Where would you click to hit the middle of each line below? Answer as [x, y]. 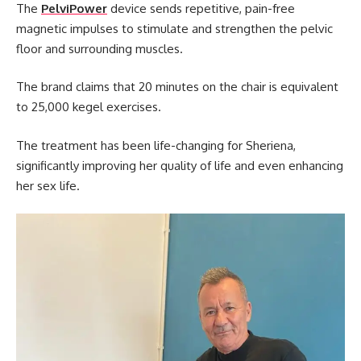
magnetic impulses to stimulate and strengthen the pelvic [174, 28]
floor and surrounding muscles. [100, 48]
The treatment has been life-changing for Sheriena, [156, 145]
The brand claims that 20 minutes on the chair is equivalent [177, 87]
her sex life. [48, 185]
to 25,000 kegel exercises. [89, 107]
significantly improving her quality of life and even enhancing [180, 165]
